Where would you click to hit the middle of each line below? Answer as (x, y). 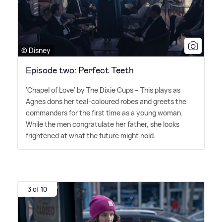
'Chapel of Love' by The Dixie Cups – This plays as (103, 90)
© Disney (36, 50)
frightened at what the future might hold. (91, 135)
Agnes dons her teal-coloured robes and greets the (106, 101)
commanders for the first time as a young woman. (104, 112)
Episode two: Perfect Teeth (80, 70)
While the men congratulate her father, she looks (103, 124)
